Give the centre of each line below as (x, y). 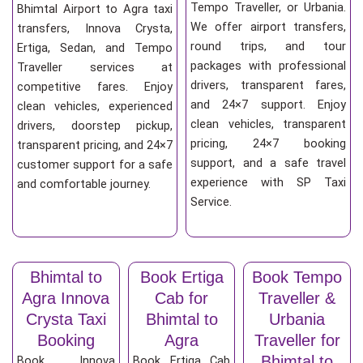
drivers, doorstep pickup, (95, 126)
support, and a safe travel (268, 163)
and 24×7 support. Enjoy (268, 105)
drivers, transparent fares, (268, 85)
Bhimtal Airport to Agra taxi (95, 9)
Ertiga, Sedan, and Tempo (95, 48)
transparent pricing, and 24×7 (95, 145)
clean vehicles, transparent (268, 124)
